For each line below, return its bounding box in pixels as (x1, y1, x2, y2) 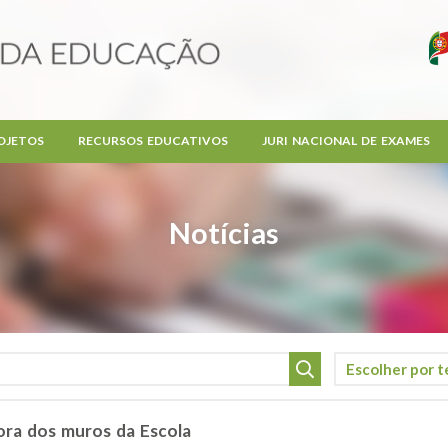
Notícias (169, 215, 279, 251)
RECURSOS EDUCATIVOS (77, 133, 228, 148)
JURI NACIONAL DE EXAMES (261, 133, 430, 148)
